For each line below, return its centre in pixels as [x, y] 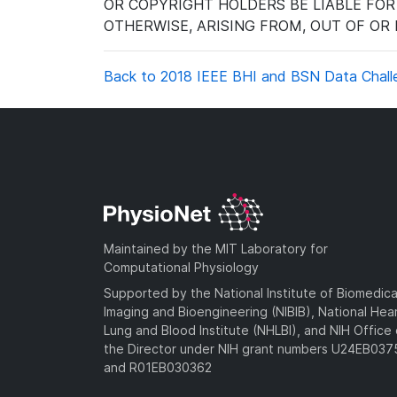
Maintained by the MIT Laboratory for [216, 248]
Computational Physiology [181, 267]
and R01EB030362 [158, 367]
